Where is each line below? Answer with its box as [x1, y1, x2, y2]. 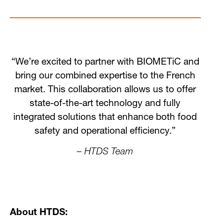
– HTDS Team [77, 147, 134, 157]
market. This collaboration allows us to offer [14, 85, 196, 95]
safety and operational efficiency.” [35, 126, 176, 136]
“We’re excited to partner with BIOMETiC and [11, 57, 199, 67]
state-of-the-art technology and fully [30, 99, 181, 109]
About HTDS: [10, 208, 68, 218]
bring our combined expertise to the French [15, 71, 195, 81]
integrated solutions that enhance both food [13, 112, 197, 122]
